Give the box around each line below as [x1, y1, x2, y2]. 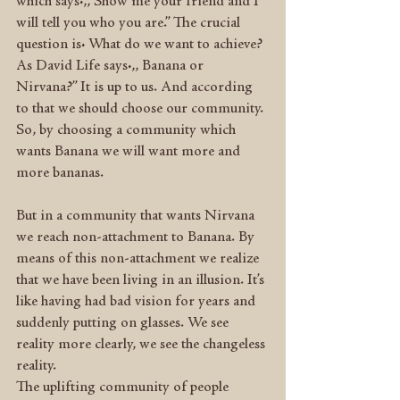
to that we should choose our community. [16, 102, 267, 116]
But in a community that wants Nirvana [16, 209, 258, 223]
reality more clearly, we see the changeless [16, 337, 269, 352]
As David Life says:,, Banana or [16, 59, 207, 73]
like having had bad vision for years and [16, 295, 259, 309]
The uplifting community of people [16, 380, 232, 395]
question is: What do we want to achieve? [16, 37, 266, 52]
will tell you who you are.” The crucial [16, 16, 244, 30]
